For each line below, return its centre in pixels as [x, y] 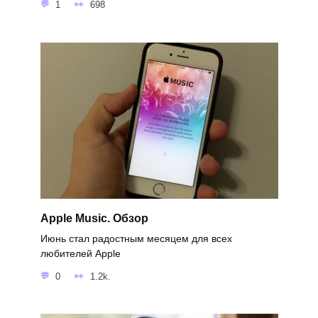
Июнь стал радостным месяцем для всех [136, 239]
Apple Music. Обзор [94, 218]
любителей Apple [80, 254]
